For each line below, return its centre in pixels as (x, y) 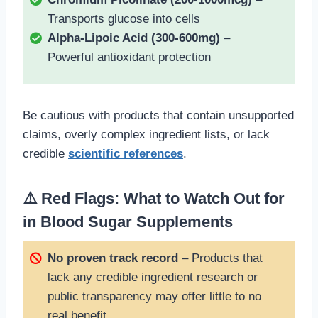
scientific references (126, 154)
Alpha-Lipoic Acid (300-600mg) (134, 38)
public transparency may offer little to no (154, 297)
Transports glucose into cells (124, 19)
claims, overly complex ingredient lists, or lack (146, 135)
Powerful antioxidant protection (129, 57)
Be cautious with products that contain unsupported (158, 116)
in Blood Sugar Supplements (128, 222)
